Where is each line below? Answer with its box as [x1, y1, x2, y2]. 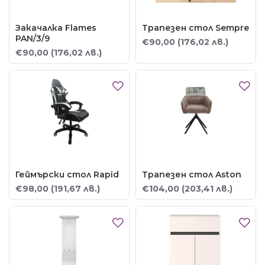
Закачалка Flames [15, 22, 96, 33]
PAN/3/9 [15, 33, 50, 44]
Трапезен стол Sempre [141, 22, 249, 33]
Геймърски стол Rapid [15, 169, 119, 180]
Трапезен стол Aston [141, 169, 241, 180]
